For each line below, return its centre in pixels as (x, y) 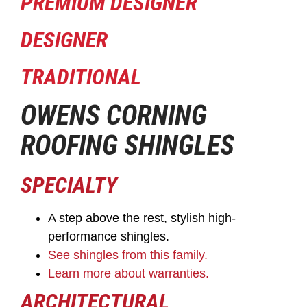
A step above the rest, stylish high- (142, 218)
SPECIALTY (69, 185)
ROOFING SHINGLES (127, 146)
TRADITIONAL (81, 77)
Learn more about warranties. (128, 274)
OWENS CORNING (114, 116)
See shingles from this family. (128, 255)
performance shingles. (109, 237)
